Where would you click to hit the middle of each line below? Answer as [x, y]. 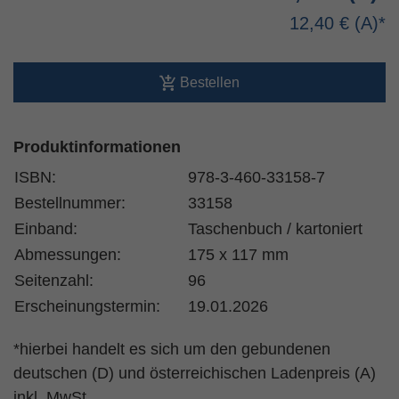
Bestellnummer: [70, 203]
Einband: [46, 229]
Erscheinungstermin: [87, 306]
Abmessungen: [68, 255]
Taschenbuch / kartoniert [275, 229]
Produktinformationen [97, 147]
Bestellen [210, 82]
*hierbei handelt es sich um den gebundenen [172, 349]
